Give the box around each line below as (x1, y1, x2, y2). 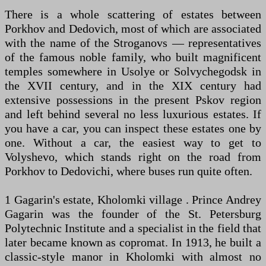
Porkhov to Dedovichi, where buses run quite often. (5, 164, 252, 178)
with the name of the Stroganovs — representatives (5, 36, 261, 49)
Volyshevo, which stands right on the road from (5, 150, 261, 163)
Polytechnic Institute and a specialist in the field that (5, 221, 261, 235)
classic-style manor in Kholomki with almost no (5, 249, 261, 263)
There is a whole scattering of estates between (5, 7, 261, 21)
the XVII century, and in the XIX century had (5, 78, 261, 92)
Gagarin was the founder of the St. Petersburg (5, 207, 261, 220)
